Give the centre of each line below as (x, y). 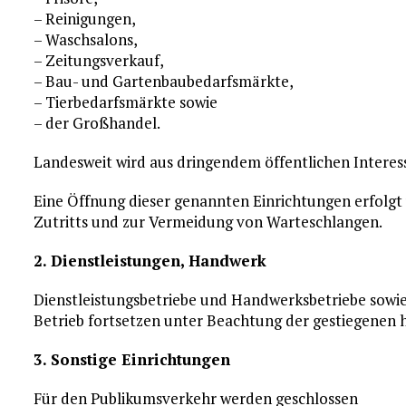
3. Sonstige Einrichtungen (132, 359)
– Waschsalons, (86, 39)
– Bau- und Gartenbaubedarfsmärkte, (164, 81)
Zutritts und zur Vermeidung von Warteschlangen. (208, 222)
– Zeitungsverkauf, (99, 60)
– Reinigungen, (85, 19)
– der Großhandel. (97, 123)
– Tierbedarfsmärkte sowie (126, 102)
